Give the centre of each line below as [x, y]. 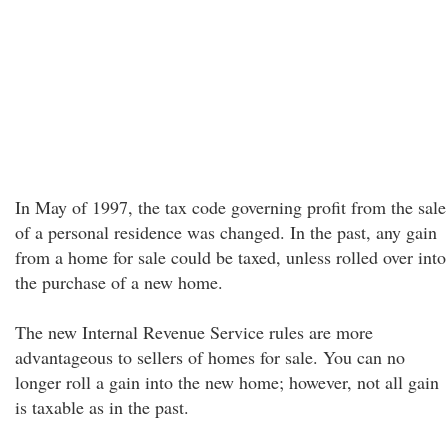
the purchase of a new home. [119, 282]
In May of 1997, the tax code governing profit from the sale [230, 207]
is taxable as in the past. [102, 407]
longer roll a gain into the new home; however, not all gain [227, 382]
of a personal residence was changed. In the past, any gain [226, 232]
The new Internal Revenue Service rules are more [194, 332]
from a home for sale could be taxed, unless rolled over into [230, 257]
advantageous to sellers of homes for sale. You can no [210, 357]
